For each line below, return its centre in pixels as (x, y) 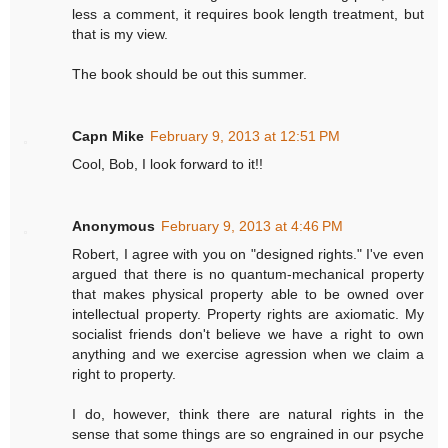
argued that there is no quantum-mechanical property (248, 274)
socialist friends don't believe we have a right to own (248, 334)
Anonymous (114, 226)
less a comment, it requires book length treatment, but (248, 14)
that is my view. (120, 34)
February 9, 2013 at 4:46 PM (252, 226)
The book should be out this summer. (190, 74)
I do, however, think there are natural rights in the (248, 414)
